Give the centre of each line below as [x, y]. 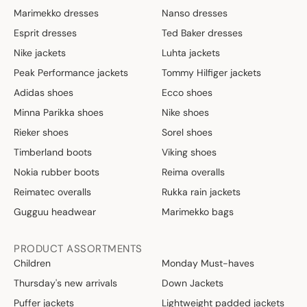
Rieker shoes [41, 133]
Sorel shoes [187, 133]
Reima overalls [193, 172]
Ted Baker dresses [202, 33]
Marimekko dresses [56, 13]
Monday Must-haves [208, 263]
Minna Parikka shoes [59, 113]
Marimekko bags [198, 212]
